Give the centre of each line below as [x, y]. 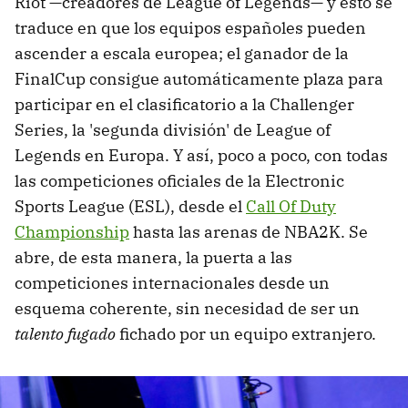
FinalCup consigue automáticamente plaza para [199, 78]
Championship [72, 231]
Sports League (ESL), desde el [130, 206]
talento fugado [65, 333]
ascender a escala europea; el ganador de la [182, 53]
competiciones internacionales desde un [172, 282]
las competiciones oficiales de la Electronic [179, 180]
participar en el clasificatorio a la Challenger [184, 104]
